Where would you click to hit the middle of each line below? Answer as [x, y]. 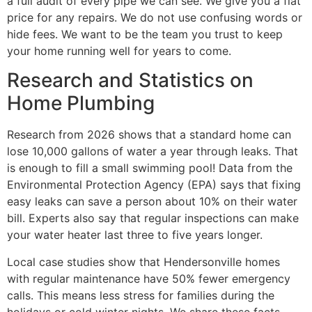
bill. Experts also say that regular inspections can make [153, 218]
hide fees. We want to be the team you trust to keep [145, 34]
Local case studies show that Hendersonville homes [143, 262]
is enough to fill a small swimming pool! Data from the [150, 168]
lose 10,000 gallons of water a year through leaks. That [153, 151]
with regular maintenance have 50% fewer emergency [149, 278]
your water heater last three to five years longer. [135, 235]
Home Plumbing [81, 103]
